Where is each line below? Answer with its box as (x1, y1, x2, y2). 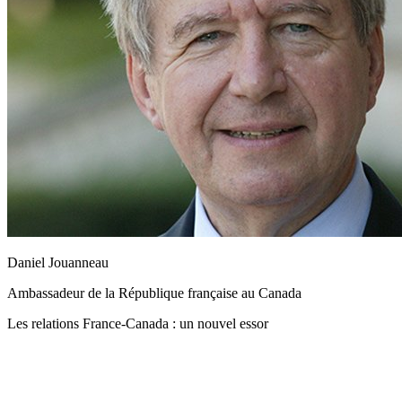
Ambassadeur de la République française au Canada (7, 284, 301, 301)
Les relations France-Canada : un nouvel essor (7, 315, 268, 331)
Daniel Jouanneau (7, 254, 109, 270)
